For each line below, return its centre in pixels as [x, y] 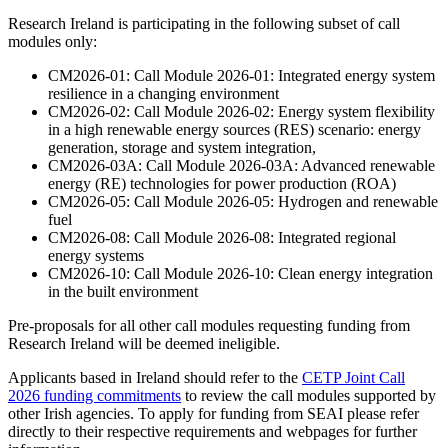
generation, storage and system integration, [182, 148]
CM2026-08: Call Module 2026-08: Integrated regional [222, 238]
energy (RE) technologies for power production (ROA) [222, 184]
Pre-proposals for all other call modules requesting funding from [209, 326]
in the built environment [123, 292]
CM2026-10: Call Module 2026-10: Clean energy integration [240, 274]
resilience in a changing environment [163, 94]
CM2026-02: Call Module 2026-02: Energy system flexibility [241, 112]
